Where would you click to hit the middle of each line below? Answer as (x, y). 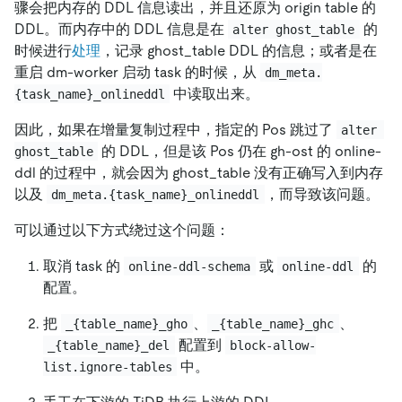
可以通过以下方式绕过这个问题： (122, 230)
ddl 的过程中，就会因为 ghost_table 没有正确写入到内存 (199, 172)
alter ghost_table (294, 29)
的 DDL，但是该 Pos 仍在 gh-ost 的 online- (240, 151)
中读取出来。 (215, 93)
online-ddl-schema (190, 266)
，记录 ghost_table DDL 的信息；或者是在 (239, 50)
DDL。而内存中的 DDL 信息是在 (121, 29)
